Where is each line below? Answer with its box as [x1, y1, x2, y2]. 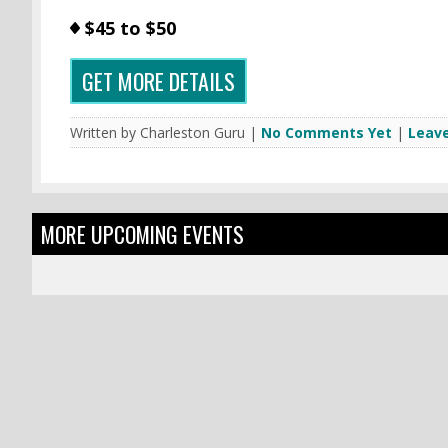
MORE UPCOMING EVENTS [41, 218, 245, 251]
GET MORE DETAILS [81, 65, 235, 98]
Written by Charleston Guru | [69, 123, 261, 143]
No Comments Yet [260, 123, 392, 143]
